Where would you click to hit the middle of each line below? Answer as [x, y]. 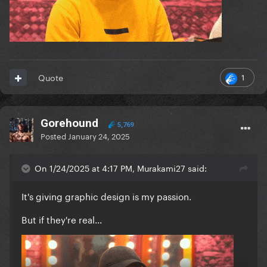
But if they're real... [62, 219]
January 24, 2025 [99, 136]
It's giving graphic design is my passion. [106, 196]
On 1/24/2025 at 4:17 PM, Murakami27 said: [121, 168]
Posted [54, 136]
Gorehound [69, 123]
